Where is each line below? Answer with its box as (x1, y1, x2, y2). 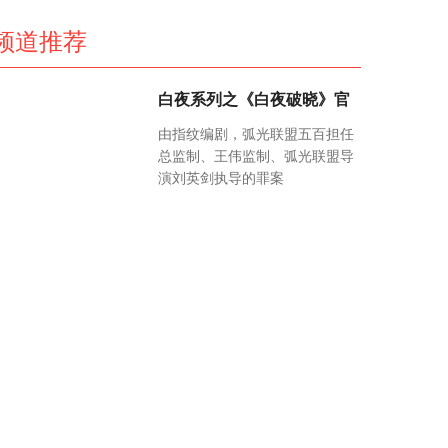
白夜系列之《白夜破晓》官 (157, 90, 350, 108)
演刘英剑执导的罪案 (157, 170, 284, 186)
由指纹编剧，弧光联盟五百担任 (157, 126, 354, 142)
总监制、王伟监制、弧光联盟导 (157, 148, 354, 164)
